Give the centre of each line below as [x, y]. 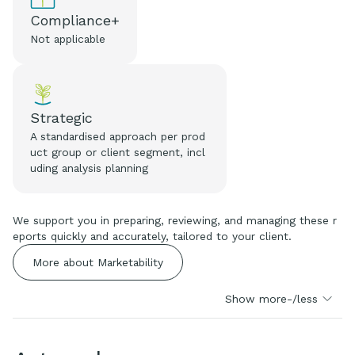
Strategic [62, 117]
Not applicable [68, 38]
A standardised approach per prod [118, 136]
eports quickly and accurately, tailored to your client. [152, 236]
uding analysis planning [90, 168]
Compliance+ [75, 20]
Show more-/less [272, 298]
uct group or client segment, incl [118, 152]
